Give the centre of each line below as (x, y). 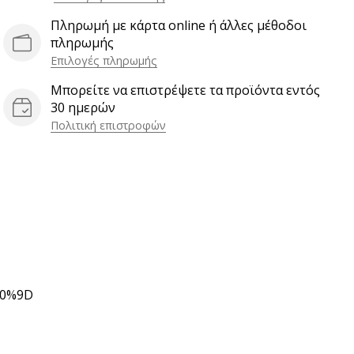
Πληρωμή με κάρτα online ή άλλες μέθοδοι (179, 26)
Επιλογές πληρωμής (104, 61)
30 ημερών (83, 108)
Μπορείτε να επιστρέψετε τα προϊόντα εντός (185, 90)
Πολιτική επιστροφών (108, 126)
